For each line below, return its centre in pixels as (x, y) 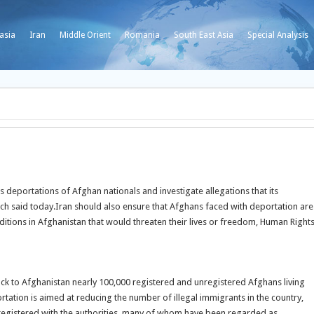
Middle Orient (85, 35)
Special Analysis (278, 35)
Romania (142, 35)
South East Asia (204, 35)
